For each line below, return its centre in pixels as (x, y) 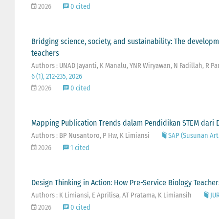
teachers (45, 53)
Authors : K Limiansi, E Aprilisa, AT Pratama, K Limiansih (111, 195)
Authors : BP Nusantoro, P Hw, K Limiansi (90, 135)
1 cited (79, 148)
